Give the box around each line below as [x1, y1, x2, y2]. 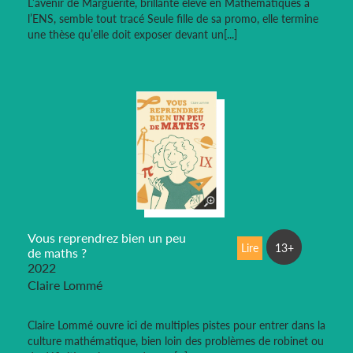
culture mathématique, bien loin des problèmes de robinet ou [28, 334, 324, 348]
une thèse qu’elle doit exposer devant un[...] [28, 28, 237, 42]
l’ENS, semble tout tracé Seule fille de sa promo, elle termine [28, 12, 318, 26]
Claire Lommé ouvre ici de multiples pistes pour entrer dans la [28, 318, 325, 333]
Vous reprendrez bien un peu [28, 230, 186, 246]
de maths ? [28, 245, 87, 261]
